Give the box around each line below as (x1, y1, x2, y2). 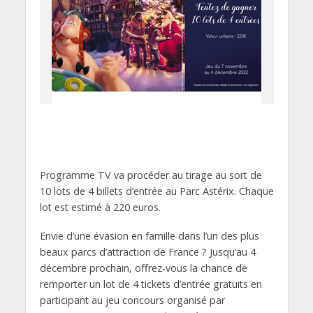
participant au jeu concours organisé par (39, 293, 225, 307)
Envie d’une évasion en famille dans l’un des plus (39, 228, 259, 242)
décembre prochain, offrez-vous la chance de (39, 261, 247, 275)
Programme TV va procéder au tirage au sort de (39, 168, 262, 182)
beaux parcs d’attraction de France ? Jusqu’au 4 (39, 245, 256, 259)
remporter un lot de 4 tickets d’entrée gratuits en (39, 277, 262, 291)
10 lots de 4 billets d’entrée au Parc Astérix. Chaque (39, 184, 274, 198)
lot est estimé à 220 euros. (39, 201, 161, 214)
